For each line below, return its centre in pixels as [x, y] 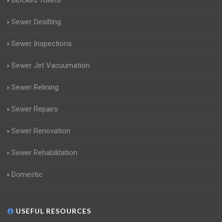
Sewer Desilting [36, 22]
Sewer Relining [35, 87]
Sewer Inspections [42, 44]
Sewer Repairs [35, 109]
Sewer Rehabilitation [44, 153]
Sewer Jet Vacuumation [51, 66]
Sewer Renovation [41, 131]
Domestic [27, 175]
